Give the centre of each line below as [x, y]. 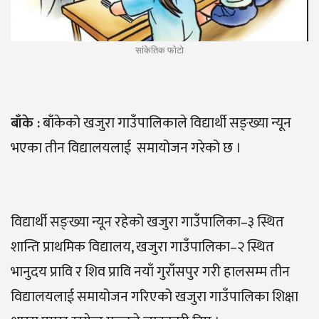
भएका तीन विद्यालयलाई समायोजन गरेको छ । [126, 148]
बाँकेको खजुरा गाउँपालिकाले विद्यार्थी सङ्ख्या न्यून [166, 124]
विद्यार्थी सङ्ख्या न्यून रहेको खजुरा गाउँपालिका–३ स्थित [147, 223]
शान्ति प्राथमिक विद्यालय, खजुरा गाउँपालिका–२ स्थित [142, 247]
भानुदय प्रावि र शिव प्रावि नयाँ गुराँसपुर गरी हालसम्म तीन [150, 272]
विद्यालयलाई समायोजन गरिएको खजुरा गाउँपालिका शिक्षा [155, 297]
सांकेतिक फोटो [159, 51]
